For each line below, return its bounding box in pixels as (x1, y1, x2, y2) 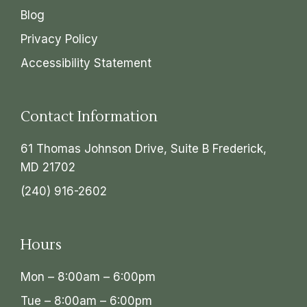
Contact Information (21, 108, 158, 127)
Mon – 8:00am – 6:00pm (21, 270, 156, 284)
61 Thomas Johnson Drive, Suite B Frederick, (21, 142, 267, 156)
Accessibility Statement (21, 56, 151, 71)
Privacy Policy (21, 32, 98, 47)
